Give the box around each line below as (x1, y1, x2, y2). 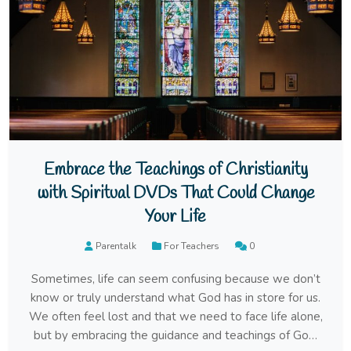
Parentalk (95, 240, 136, 253)
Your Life (145, 206, 206, 230)
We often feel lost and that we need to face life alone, (28, 309, 323, 324)
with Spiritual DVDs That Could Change (36, 183, 315, 206)
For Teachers (163, 240, 219, 253)
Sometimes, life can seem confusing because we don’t (31, 271, 320, 287)
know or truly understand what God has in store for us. (31, 290, 320, 306)
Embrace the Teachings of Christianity (43, 159, 308, 183)
